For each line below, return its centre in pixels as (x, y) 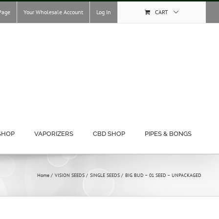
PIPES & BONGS (168, 134)
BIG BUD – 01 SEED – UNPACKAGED (163, 175)
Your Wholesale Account (54, 12)
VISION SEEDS (69, 175)
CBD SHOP (109, 134)
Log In (104, 12)
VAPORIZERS (54, 134)
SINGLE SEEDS (105, 175)
